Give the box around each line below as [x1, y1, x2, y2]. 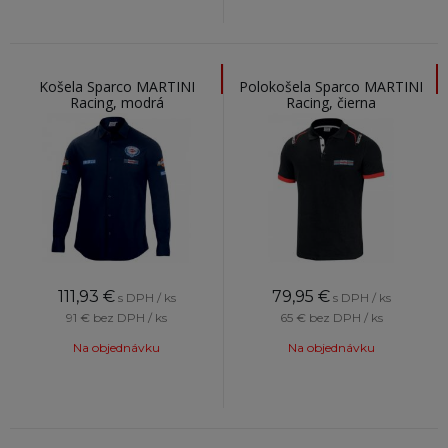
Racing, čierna [286, 93, 376, 112]
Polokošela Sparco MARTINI [239, 77, 423, 96]
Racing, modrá [69, 93, 164, 112]
